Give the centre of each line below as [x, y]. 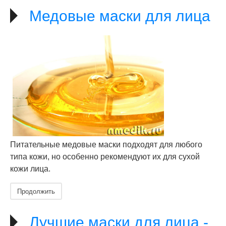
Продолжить [36, 191]
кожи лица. [30, 169]
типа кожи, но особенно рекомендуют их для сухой [105, 157]
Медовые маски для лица [120, 16]
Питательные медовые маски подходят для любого [106, 145]
